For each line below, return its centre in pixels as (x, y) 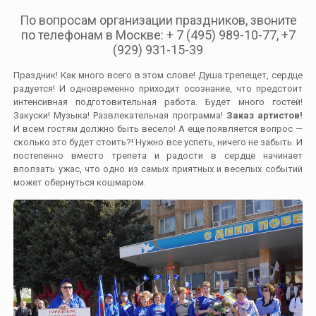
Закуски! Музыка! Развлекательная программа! (120, 115)
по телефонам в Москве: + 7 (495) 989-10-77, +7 (158, 35)
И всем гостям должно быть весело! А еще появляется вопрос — (158, 128)
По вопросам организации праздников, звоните (158, 20)
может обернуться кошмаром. (80, 182)
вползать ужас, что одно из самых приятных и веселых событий (158, 169)
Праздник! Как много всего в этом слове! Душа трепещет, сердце (158, 75)
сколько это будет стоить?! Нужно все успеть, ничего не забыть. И (158, 142)
